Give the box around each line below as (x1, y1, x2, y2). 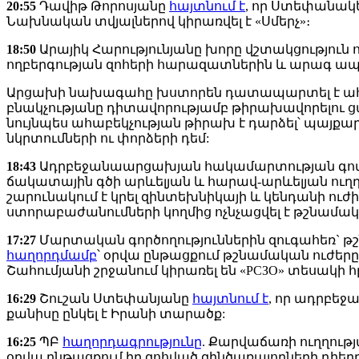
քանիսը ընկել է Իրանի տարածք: (6, 307, 225, 321)
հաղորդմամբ (6, 248, 97, 263)
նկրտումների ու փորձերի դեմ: (6, 131, 209, 146)
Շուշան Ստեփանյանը (36, 292, 192, 306)
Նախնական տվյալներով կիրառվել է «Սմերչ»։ (6, 14, 310, 29)
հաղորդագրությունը (63, 335, 202, 349)
